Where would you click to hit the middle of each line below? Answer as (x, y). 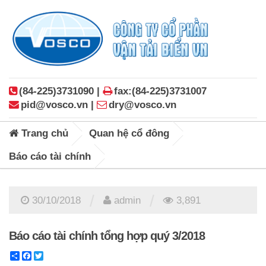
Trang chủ (43, 133)
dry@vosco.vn (142, 104)
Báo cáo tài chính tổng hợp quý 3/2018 (107, 235)
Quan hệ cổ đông (129, 133)
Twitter (58, 255)
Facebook (53, 255)
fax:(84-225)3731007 (160, 91)
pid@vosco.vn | (59, 104)
